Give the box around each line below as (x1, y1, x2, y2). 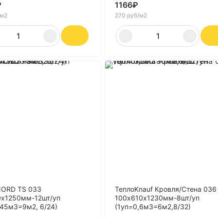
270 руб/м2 (115, 12, 147, 19)
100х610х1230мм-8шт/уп (115, 194, 200, 202)
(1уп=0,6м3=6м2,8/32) (115, 202, 191, 211)
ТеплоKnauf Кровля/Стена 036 (115, 185, 217, 193)
